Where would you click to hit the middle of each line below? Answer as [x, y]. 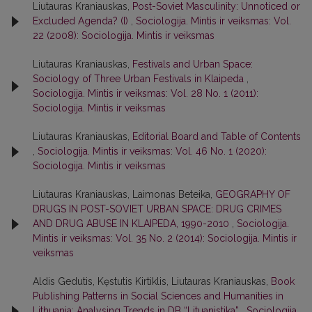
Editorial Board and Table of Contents [217, 136]
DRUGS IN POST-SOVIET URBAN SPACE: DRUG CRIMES [157, 209]
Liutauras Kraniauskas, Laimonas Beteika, [124, 194]
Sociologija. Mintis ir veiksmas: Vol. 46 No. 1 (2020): [152, 151]
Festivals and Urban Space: [193, 64]
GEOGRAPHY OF [253, 194]
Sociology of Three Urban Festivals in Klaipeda [140, 79]
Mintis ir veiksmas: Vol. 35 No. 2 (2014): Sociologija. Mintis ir [165, 238]
